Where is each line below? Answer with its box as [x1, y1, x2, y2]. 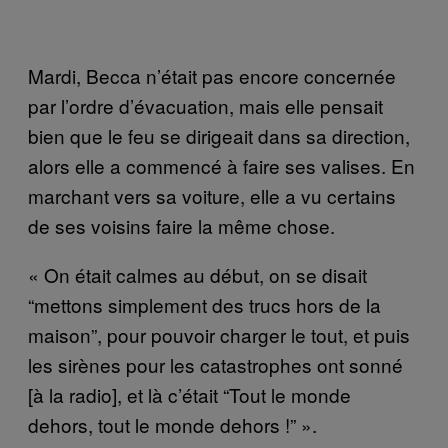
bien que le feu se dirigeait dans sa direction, [28, 121, 410, 149]
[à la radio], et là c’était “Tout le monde [28, 380, 351, 408]
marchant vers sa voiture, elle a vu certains [28, 181, 396, 209]
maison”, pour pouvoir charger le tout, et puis [28, 320, 410, 348]
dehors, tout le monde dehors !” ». [28, 410, 317, 438]
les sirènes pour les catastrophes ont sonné [28, 350, 403, 378]
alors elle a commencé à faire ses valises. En [28, 151, 415, 179]
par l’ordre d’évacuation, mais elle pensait [28, 91, 383, 119]
